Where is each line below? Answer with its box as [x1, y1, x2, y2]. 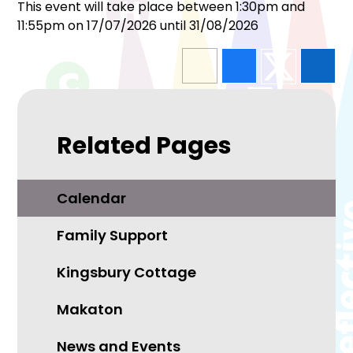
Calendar [57, 188, 127, 209]
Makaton [57, 299, 124, 320]
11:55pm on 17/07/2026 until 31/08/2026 [17, 17, 259, 35]
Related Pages [57, 129, 232, 163]
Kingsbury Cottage [57, 262, 197, 283]
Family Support [57, 225, 169, 246]
